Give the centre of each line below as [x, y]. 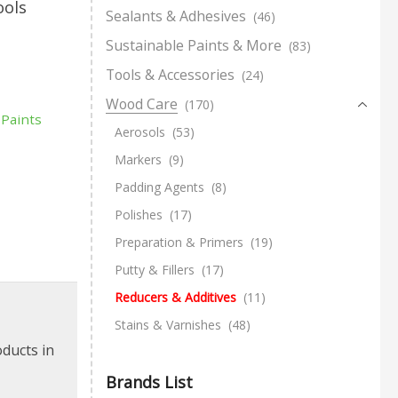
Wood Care [142, 103]
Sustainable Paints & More [194, 45]
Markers [138, 159]
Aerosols [140, 131]
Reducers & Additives [175, 297]
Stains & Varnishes [168, 324]
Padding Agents [159, 187]
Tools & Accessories [170, 74]
